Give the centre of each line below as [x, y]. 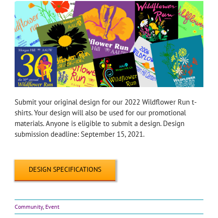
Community [29, 206]
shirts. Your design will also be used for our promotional [100, 112]
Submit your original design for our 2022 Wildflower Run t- [105, 102]
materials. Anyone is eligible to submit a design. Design [99, 123]
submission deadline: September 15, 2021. [79, 134]
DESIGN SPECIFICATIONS [65, 169]
